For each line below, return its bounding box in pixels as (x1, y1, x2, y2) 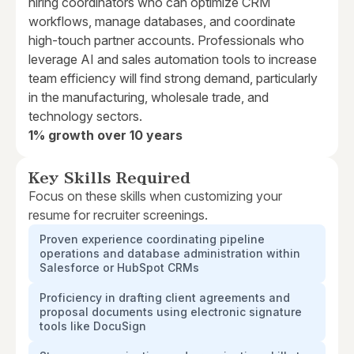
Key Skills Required (28, 171, 190, 186)
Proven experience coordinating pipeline (40, 232, 265, 247)
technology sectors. (28, 108, 142, 125)
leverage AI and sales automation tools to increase (28, 51, 317, 68)
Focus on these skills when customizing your (28, 188, 282, 205)
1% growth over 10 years (28, 127, 183, 144)
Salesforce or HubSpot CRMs (40, 261, 199, 275)
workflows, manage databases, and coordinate (28, 13, 296, 30)
